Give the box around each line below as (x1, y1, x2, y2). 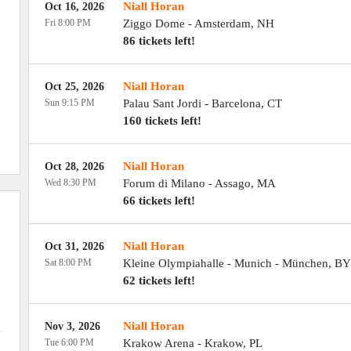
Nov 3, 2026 (44, 320, 100, 332)
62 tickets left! (122, 274, 195, 287)
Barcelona (211, 97, 261, 110)
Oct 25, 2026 (44, 81, 104, 92)
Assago (214, 177, 251, 190)
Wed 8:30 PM (44, 177, 96, 188)
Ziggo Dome (122, 17, 185, 30)
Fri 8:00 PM (44, 17, 91, 28)
